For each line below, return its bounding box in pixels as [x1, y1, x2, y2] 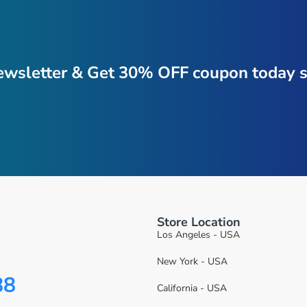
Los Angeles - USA [157, 228, 240, 241]
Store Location [157, 213, 241, 230]
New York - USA [157, 254, 228, 268]
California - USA [157, 281, 227, 295]
